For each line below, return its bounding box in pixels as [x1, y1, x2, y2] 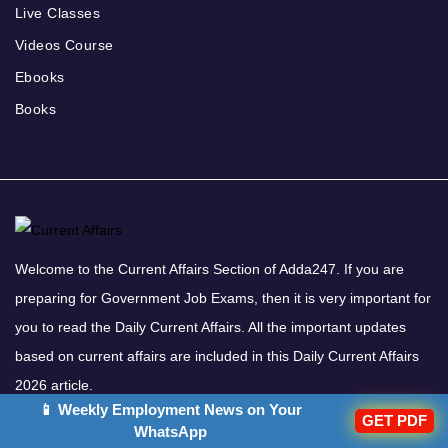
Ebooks [15, 69, 65, 86]
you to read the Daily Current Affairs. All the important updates [15, 319, 406, 336]
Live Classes [15, 5, 101, 22]
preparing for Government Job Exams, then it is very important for [15, 290, 431, 307]
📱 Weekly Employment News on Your [39, 401, 303, 418]
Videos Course [15, 37, 114, 54]
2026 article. [15, 377, 93, 394]
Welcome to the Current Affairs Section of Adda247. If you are [15, 261, 404, 278]
